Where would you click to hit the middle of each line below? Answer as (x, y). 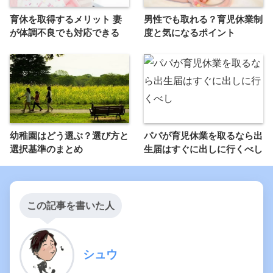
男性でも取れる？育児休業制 (203, 19)
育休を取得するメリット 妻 (66, 19)
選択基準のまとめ (46, 149)
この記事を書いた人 (71, 206)
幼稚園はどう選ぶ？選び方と (69, 136)
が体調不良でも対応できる (65, 33)
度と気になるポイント (190, 33)
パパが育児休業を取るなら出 (203, 136)
